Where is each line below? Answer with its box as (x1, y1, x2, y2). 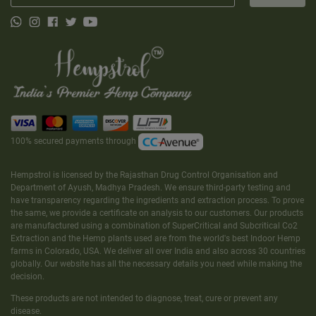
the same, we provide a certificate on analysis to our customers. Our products (11, 208, 303, 219)
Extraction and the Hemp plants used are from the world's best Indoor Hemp (11, 233, 300, 244)
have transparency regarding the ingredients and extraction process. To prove (11, 195, 304, 206)
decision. (11, 272, 44, 282)
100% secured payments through (11, 136, 138, 147)
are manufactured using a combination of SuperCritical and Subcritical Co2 (11, 221, 298, 231)
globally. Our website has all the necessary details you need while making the (11, 259, 302, 269)
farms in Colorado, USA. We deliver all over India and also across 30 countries (11, 246, 305, 257)
